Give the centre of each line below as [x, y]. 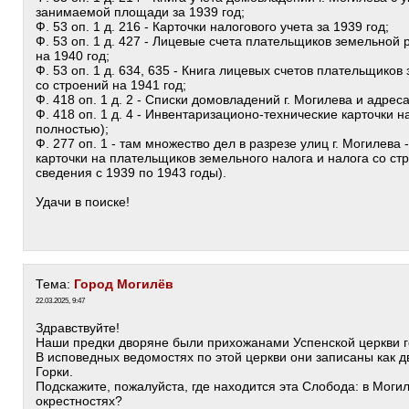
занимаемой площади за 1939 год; [140, 12]
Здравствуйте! [78, 328]
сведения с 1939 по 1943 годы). [131, 173]
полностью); [72, 129]
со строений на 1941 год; [111, 85]
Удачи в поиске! [83, 202]
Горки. [54, 372]
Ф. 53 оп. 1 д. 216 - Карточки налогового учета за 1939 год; [212, 26]
